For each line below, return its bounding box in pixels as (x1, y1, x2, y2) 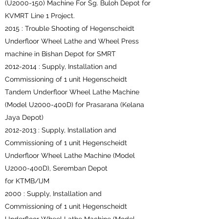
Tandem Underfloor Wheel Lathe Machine (5, 88, 139, 96)
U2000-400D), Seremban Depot (5, 164, 108, 172)
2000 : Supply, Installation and (5, 190, 102, 197)
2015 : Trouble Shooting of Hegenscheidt (5, 24, 134, 32)
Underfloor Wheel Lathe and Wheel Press (5, 37, 139, 45)
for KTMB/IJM (5, 177, 49, 185)
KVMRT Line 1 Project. (5, 12, 75, 20)
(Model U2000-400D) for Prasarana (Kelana (5, 101, 144, 109)
